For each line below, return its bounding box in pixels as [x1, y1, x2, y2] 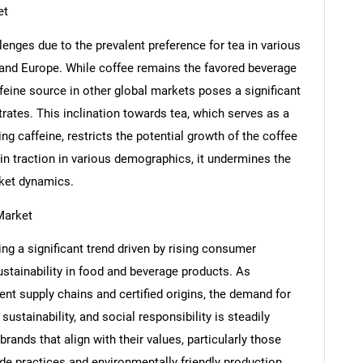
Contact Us [295, 331, 357, 348]
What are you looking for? [11, 152, 352, 193]
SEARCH [164, 126, 199, 139]
